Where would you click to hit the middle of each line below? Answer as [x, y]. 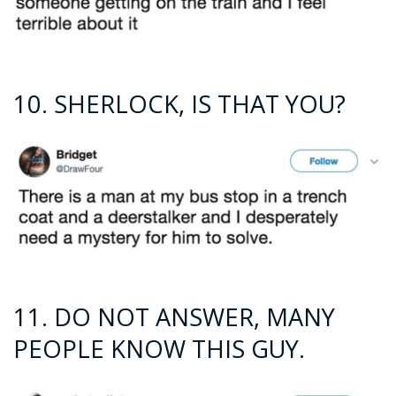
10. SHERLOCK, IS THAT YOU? [179, 104]
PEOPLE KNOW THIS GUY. [159, 348]
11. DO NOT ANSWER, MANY [174, 316]
